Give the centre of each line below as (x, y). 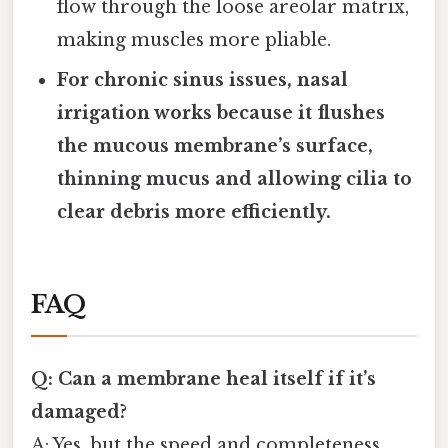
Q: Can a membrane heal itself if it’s (203, 378)
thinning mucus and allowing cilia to (235, 178)
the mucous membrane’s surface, (215, 145)
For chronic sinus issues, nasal (203, 79)
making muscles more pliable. (194, 39)
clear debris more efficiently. (194, 211)
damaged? (79, 411)
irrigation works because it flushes (221, 112)
